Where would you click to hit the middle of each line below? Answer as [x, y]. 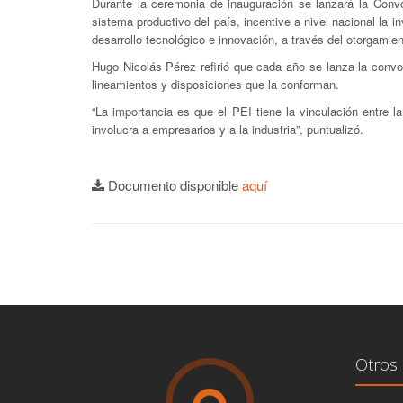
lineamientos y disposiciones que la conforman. [215, 84]
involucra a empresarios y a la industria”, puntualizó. [228, 129]
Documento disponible [173, 185]
